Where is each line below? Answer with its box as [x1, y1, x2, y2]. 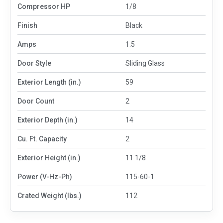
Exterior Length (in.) [17, 78, 81, 86]
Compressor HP [17, 2, 70, 10]
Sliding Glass [125, 59, 165, 67]
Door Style [17, 59, 51, 67]
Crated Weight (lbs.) [17, 192, 82, 200]
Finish [17, 21, 37, 29]
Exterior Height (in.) [17, 153, 81, 162]
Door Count [17, 97, 54, 105]
